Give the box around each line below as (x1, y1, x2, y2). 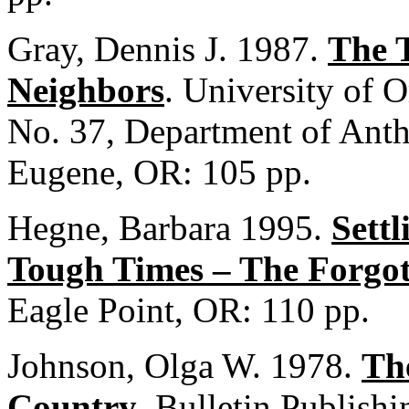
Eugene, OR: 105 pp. (7, 152, 311, 192)
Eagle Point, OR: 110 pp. (7, 290, 370, 330)
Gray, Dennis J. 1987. (7, 29, 328, 68)
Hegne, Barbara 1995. (7, 208, 331, 247)
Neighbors (7, 70, 164, 110)
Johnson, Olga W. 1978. (7, 346, 362, 385)
